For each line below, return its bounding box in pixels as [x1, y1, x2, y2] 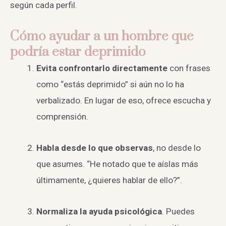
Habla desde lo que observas [36, 142, 153, 153]
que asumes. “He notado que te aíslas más [36, 158, 198, 169]
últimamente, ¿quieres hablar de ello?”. [36, 175, 182, 185]
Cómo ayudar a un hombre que [10, 28, 194, 45]
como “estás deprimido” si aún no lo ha [36, 79, 184, 89]
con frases [167, 63, 210, 73]
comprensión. [36, 111, 88, 122]
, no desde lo [152, 142, 201, 153]
